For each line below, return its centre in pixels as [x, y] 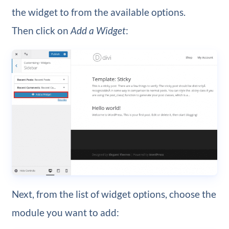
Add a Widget [98, 30]
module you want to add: [65, 212]
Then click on [41, 30]
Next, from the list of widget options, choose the [114, 194]
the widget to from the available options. [98, 12]
